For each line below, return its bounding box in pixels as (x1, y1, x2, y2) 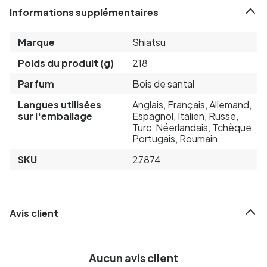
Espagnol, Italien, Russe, (132, 109, 238, 122)
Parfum (18, 77, 54, 90)
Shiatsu (132, 35, 166, 48)
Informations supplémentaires (10, 6, 159, 19)
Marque (18, 35, 55, 48)
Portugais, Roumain (132, 132, 218, 145)
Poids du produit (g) (18, 56, 114, 69)
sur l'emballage (18, 109, 92, 122)
